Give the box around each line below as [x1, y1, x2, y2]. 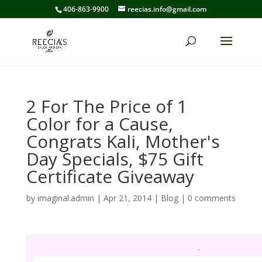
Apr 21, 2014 [103, 192, 151, 204]
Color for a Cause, [26, 112, 173, 136]
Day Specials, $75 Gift [26, 147, 204, 171]
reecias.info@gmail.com [127, 4, 207, 14]
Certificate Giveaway [26, 164, 194, 188]
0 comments [187, 192, 236, 204]
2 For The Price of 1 [26, 94, 187, 118]
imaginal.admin [37, 192, 94, 204]
